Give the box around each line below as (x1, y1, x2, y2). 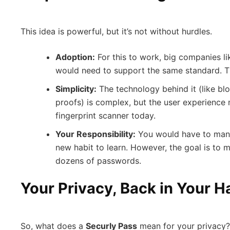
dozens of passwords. (55, 155, 141, 166)
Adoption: (55, 51, 95, 62)
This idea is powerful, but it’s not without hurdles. (21, 26, 212, 36)
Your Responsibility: (55, 128, 136, 139)
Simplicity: (55, 83, 97, 94)
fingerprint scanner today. (55, 110, 156, 121)
